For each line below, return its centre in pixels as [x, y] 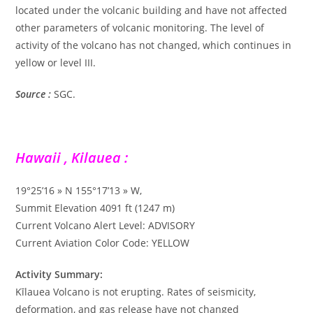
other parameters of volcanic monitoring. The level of [140, 27]
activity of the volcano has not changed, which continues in [154, 45]
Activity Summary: [59, 274]
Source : [34, 94]
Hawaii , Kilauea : [72, 157]
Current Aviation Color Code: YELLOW [103, 242]
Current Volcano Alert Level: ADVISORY [105, 225]
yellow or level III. [56, 62]
